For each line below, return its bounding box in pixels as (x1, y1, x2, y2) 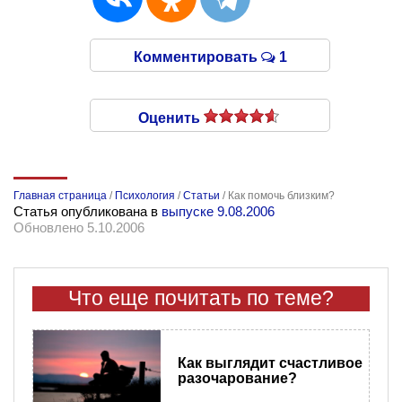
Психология (115, 189, 175, 203)
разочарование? (177, 370, 297, 386)
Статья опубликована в (13, 204, 162, 220)
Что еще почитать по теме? (68, 287, 334, 310)
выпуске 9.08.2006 (162, 204, 275, 220)
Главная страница (13, 189, 107, 203)
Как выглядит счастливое (177, 354, 363, 371)
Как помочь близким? (228, 189, 335, 203)
